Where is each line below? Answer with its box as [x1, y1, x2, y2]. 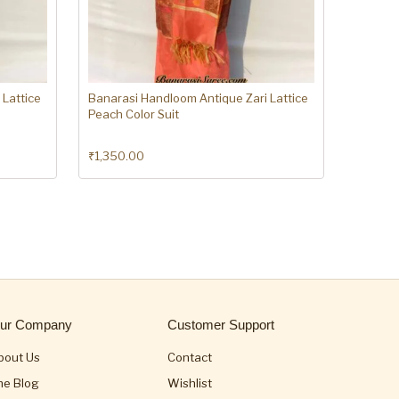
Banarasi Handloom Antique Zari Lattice [88, 91, 308, 106]
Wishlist [167, 376, 212, 391]
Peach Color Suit [88, 107, 179, 122]
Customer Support [167, 317, 274, 333]
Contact [167, 350, 212, 365]
